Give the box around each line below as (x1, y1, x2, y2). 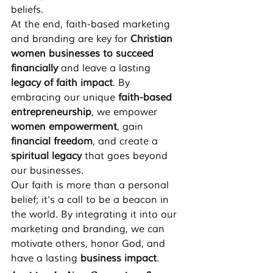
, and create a (93, 135, 161, 148)
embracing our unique (11, 91, 118, 104)
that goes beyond (82, 150, 171, 163)
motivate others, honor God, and (11, 238, 168, 250)
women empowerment (11, 121, 117, 133)
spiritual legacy (11, 150, 82, 163)
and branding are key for (11, 33, 130, 46)
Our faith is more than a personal (11, 179, 172, 192)
